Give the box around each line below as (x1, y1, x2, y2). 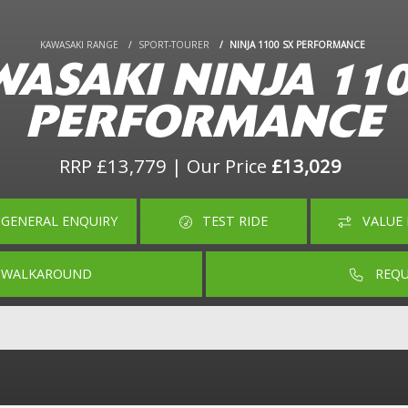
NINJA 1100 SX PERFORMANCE (229, 37, 369, 51)
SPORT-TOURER (138, 37, 209, 51)
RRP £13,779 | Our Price (59, 152, 272, 178)
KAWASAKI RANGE (39, 37, 118, 51)
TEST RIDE (202, 212, 269, 230)
